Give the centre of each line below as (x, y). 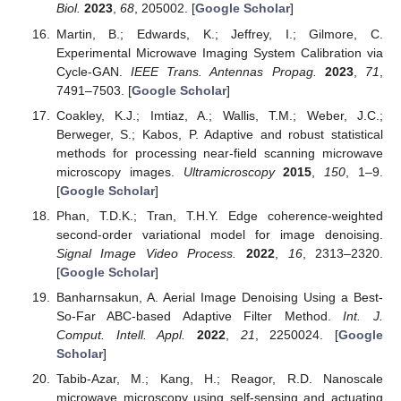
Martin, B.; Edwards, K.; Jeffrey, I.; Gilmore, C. (219, 34)
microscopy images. (119, 171)
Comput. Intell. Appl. (121, 334)
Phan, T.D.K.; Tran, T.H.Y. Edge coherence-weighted (219, 215)
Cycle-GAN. (94, 71)
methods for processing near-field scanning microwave (219, 153)
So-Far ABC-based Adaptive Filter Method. (200, 316)
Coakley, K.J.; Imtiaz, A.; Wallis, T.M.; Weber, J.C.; (219, 115)
